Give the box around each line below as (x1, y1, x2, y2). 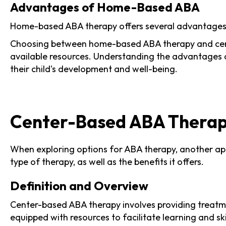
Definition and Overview (10, 178, 148, 193)
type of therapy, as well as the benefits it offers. (10, 155, 204, 167)
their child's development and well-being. (10, 63, 178, 75)
